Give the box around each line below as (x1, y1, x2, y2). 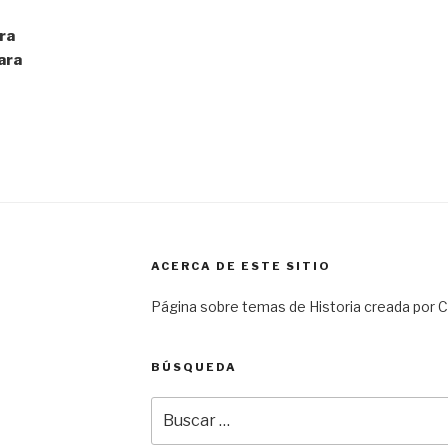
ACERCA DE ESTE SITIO (150, 258, 331, 273)
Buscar (149, 397, 201, 415)
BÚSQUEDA (150, 359, 237, 374)
